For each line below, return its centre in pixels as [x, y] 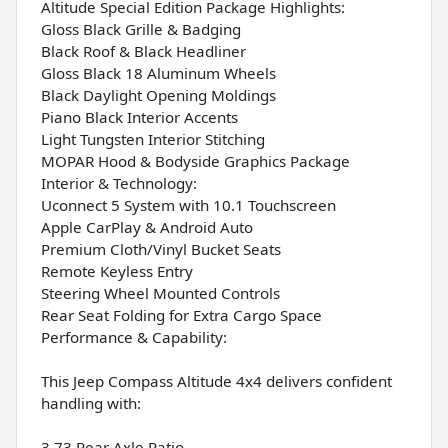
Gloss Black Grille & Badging [141, 28]
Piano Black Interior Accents [139, 116]
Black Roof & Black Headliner [143, 50]
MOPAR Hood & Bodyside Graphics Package [195, 160]
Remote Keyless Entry [117, 270]
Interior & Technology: [119, 182]
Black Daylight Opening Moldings [158, 94]
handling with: [91, 402]
